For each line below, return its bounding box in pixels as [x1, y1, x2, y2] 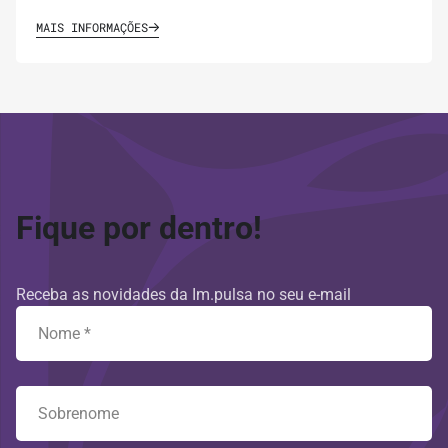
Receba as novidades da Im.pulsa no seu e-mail [16, 285, 351, 305]
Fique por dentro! [16, 209, 262, 248]
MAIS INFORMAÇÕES [36, 19, 148, 36]
